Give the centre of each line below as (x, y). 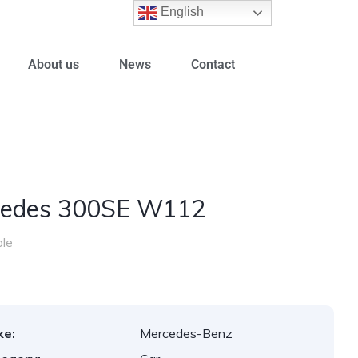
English (181, 12)
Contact (213, 64)
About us (53, 64)
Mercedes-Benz (187, 333)
